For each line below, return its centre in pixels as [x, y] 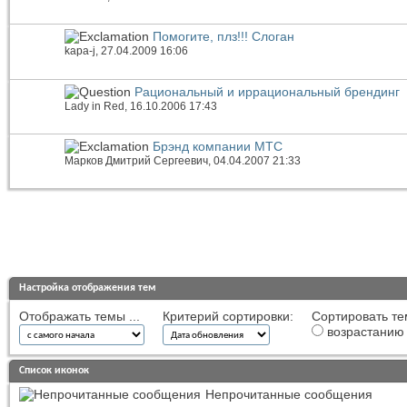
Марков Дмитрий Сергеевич [136, 160]
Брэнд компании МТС [218, 146]
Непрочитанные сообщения [289, 395]
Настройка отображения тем [88, 288]
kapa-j [80, 51]
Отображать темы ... [79, 317]
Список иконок [54, 371]
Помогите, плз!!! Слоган [223, 37]
